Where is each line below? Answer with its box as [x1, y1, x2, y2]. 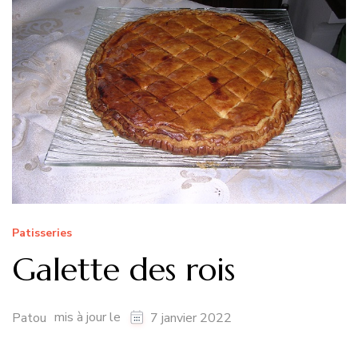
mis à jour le [54, 308, 124, 326]
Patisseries [12, 225, 72, 241]
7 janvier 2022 [150, 308, 232, 327]
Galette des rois [12, 249, 235, 290]
